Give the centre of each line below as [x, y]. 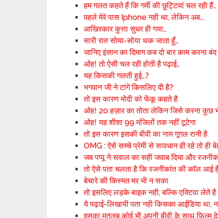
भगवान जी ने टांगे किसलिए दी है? [129, 87]
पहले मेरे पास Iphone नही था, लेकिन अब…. [145, 17]
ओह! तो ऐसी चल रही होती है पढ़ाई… [132, 64]
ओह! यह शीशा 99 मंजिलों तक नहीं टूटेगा [140, 122]
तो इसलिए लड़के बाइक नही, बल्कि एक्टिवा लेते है [150, 192]
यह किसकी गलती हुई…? [117, 76]
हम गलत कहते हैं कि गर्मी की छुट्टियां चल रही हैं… [150, 6]
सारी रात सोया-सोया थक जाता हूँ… [131, 41]
